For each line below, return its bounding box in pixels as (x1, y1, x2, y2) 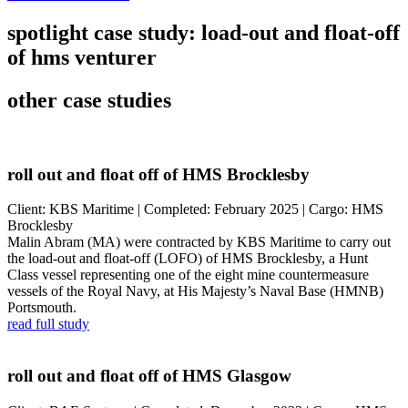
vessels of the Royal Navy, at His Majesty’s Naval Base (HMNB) (7, 283, 383, 300)
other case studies (7, 88, 171, 113)
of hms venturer (7, 46, 157, 70)
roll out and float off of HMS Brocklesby (7, 164, 310, 184)
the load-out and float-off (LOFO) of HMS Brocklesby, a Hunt (7, 250, 368, 267)
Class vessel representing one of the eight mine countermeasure (7, 267, 369, 283)
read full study (7, 316, 89, 332)
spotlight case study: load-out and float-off (7, 21, 400, 46)
